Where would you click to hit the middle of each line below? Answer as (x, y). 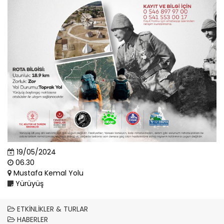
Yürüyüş (28, 183)
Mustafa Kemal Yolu (47, 173)
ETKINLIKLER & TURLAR (51, 209)
